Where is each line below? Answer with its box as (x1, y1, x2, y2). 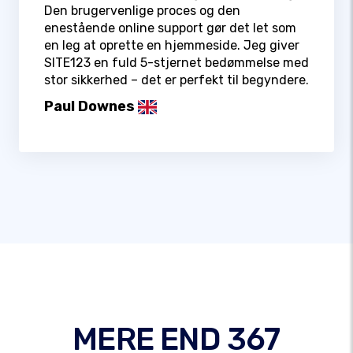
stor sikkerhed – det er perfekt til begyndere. (44, 72, 309, 88)
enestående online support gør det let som (44, 20, 296, 36)
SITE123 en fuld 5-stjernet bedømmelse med (44, 55, 309, 71)
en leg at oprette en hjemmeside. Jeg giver (44, 38, 299, 54)
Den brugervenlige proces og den (44, 3, 240, 19)
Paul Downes (44, 98, 135, 116)
